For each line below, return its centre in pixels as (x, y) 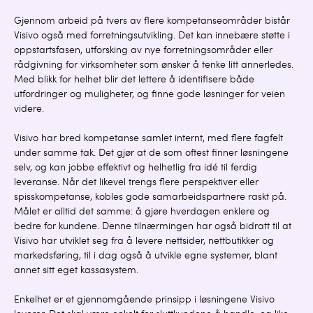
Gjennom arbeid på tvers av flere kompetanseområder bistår (152, 22)
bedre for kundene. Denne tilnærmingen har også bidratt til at (153, 227)
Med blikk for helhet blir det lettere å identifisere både (134, 80)
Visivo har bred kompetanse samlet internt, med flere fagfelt (148, 139)
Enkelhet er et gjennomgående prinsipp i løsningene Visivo (144, 300)
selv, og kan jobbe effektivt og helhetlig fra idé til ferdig (136, 168)
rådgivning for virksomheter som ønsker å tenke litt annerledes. (154, 66)
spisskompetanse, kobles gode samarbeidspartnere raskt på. (150, 198)
